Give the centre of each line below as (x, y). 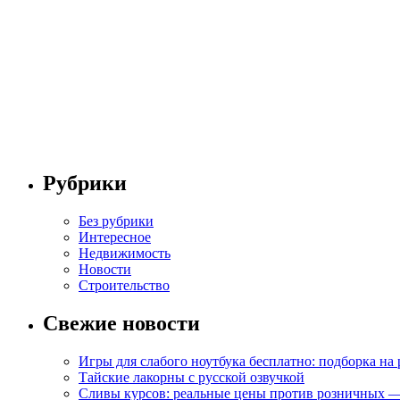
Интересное (115, 237)
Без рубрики (116, 221)
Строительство (124, 285)
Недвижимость (125, 253)
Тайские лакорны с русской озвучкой (192, 377)
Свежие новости (121, 323)
